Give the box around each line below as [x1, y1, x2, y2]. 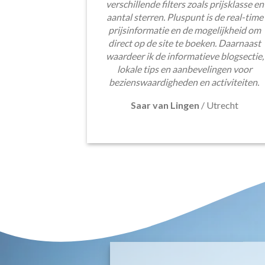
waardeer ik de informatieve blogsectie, [105, 50, 264, 62]
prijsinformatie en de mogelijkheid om [108, 24, 261, 35]
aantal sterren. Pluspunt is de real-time [106, 11, 263, 22]
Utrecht [206, 99, 238, 111]
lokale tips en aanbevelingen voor [117, 63, 252, 75]
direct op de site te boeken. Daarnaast [108, 37, 261, 49]
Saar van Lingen [131, 99, 199, 111]
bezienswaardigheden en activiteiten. [108, 76, 261, 88]
